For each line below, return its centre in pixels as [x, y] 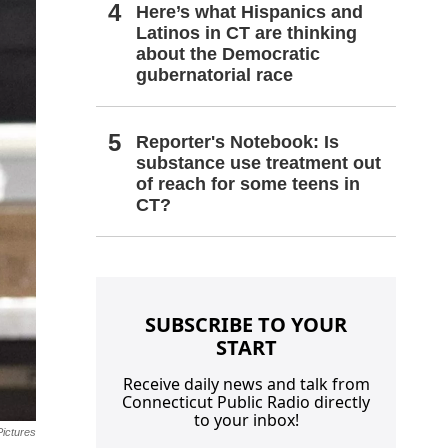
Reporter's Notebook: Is [237, 141]
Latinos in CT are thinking [246, 32]
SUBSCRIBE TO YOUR [246, 324]
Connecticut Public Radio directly [246, 401]
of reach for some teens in [248, 183]
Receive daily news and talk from [246, 383]
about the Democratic [228, 53]
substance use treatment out [258, 162]
